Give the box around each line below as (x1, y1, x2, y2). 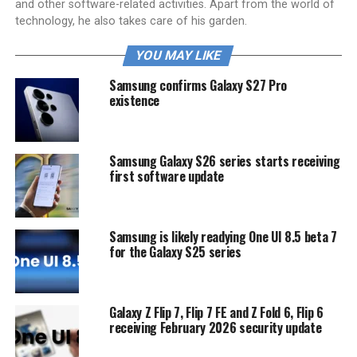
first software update (108, 166, 225, 186)
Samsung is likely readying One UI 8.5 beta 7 (108, 226, 337, 246)
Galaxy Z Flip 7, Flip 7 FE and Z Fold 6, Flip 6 (108, 302, 324, 322)
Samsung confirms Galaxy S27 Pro (108, 75, 287, 95)
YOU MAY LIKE (134, 47, 224, 63)
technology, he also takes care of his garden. (14, 14, 247, 28)
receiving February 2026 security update (108, 317, 322, 337)
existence (108, 90, 163, 110)
